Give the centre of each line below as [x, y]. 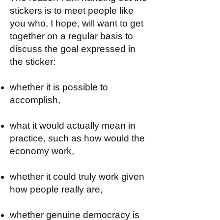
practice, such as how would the [77, 138]
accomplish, [35, 100]
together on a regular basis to [71, 36]
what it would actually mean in [73, 125]
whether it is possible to [59, 87]
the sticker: [33, 62]
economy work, [42, 151]
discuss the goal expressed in [73, 49]
